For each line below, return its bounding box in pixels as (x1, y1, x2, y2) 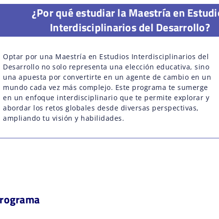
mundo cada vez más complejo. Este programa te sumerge (3, 82, 208, 92)
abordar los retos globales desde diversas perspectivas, (3, 103, 199, 112)
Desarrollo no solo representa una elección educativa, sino (3, 62, 210, 71)
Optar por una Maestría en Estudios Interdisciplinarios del (3, 51, 209, 61)
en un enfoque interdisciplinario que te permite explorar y (3, 92, 210, 102)
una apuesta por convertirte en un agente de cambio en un (3, 72, 212, 82)
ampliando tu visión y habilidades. (3, 113, 125, 123)
